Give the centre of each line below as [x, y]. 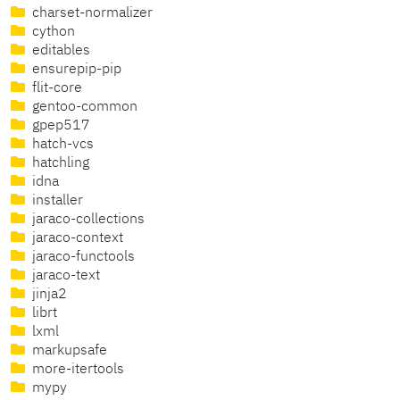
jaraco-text [64, 276]
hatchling [59, 164]
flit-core [55, 89]
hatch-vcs [61, 145]
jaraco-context [76, 239]
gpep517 [59, 126]
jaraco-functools [82, 258]
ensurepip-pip [75, 70]
